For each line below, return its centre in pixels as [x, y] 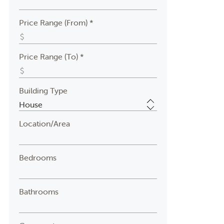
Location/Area [44, 123]
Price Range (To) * [51, 56]
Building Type [43, 90]
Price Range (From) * [56, 22]
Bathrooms [38, 191]
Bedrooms [37, 157]
